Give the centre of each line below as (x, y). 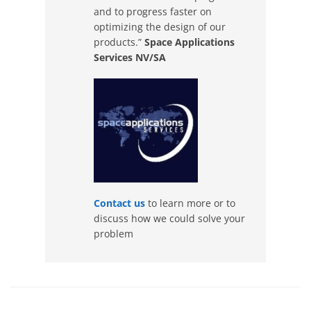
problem (114, 233)
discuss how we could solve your (169, 218)
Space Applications (190, 42)
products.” (119, 42)
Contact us (121, 203)
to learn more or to (192, 203)
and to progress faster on (153, 11)
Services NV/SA (130, 57)
